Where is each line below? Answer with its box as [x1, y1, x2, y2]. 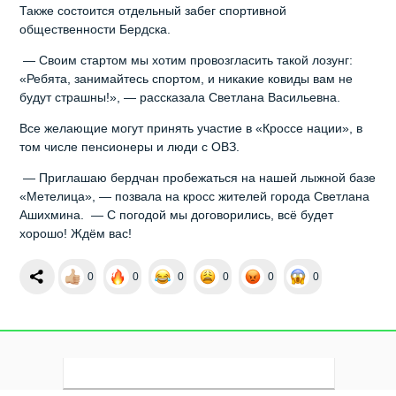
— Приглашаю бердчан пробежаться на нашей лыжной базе [19, 170, 377, 185]
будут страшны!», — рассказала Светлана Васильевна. [19, 89, 345, 104]
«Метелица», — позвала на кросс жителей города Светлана [19, 188, 370, 203]
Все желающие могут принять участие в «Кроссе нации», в [19, 120, 363, 135]
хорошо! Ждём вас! [19, 225, 136, 240]
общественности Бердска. [19, 21, 175, 36]
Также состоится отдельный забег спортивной [19, 3, 287, 18]
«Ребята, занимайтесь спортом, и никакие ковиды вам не [19, 71, 354, 86]
